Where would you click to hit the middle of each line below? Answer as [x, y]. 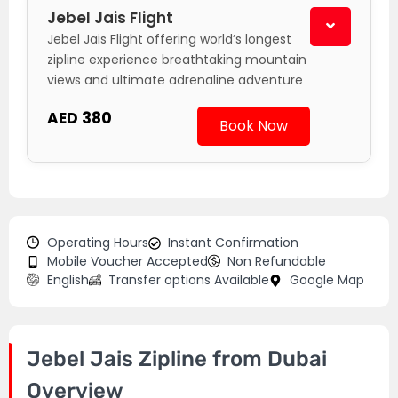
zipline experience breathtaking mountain [177, 60]
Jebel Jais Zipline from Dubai [177, 359]
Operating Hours [97, 243]
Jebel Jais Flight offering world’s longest [169, 40]
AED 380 [80, 118]
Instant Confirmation [233, 243]
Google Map [326, 280]
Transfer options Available [189, 280]
